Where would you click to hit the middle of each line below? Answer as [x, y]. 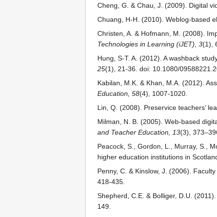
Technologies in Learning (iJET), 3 [150, 44]
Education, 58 [118, 94]
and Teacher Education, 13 [139, 132]
